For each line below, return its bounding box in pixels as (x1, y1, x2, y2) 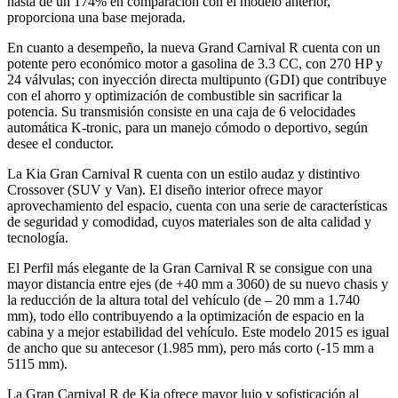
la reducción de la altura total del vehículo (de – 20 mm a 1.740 (7, 291, 360, 307)
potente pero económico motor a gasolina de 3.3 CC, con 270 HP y (7, 55, 383, 71)
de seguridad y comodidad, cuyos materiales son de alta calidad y (7, 213, 371, 229)
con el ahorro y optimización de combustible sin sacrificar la (7, 87, 342, 103)
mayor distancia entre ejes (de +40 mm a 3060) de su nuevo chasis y (7, 275, 388, 291)
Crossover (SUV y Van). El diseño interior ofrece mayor (7, 181, 322, 197)
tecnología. (7, 229, 68, 245)
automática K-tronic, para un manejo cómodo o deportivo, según (7, 119, 368, 135)
